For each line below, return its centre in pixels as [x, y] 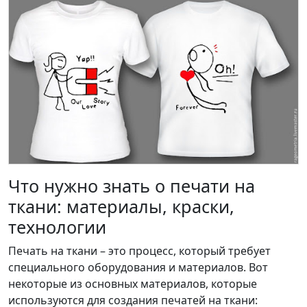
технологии [57, 226]
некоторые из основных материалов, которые [133, 283]
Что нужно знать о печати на [132, 185]
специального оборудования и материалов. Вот [138, 267]
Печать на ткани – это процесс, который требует [139, 250]
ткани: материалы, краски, [121, 206]
